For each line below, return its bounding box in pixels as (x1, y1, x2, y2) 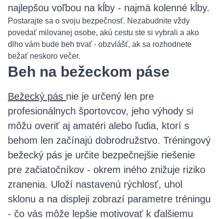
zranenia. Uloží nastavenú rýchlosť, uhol (8, 179, 182, 190)
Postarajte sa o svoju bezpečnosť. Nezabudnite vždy (8, 17, 190, 25)
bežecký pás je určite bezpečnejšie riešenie (8, 150, 195, 160)
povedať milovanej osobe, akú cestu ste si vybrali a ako (8, 28, 199, 37)
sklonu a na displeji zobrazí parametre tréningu (8, 194, 211, 204)
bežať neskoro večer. (8, 52, 80, 60)
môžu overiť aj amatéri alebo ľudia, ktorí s (8, 120, 189, 131)
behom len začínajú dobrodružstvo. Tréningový (8, 135, 211, 146)
